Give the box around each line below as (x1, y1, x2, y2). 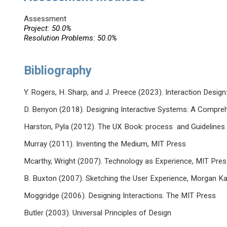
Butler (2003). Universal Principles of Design (24, 208, 172, 218)
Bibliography (24, 63, 92, 78)
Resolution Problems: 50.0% (24, 33, 118, 43)
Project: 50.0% (24, 24, 72, 33)
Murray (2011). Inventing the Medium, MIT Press (24, 139, 186, 149)
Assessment (24, 14, 67, 24)
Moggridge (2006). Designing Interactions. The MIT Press (24, 191, 216, 201)
